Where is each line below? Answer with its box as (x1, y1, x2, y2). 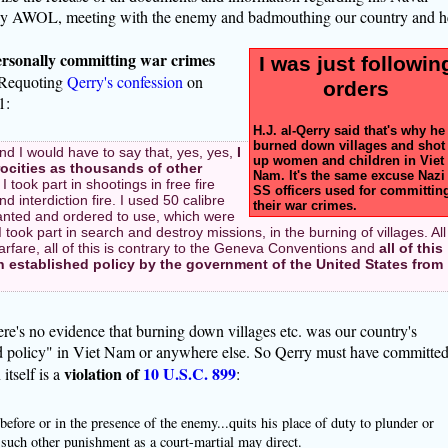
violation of (63, 361, 143, 385)
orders (323, 76, 389, 101)
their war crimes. (252, 197, 357, 213)
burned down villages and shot (252, 137, 445, 153)
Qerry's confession (66, 70, 183, 92)
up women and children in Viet (252, 152, 444, 168)
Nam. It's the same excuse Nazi (252, 167, 445, 183)
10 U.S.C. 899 (142, 361, 236, 385)
